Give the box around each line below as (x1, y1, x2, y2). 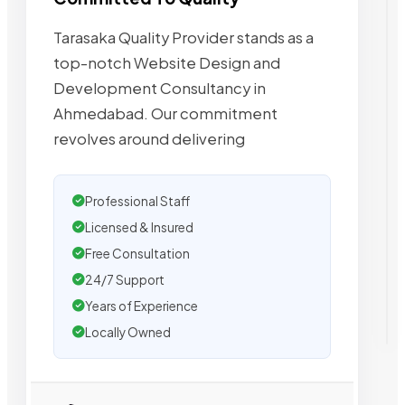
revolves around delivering (53, 128, 245, 148)
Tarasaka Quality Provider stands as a (53, 27, 314, 47)
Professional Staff (85, 193, 190, 209)
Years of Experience (85, 297, 198, 314)
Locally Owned (85, 324, 171, 340)
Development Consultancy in (53, 78, 266, 98)
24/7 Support (85, 271, 165, 287)
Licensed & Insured (85, 219, 193, 235)
